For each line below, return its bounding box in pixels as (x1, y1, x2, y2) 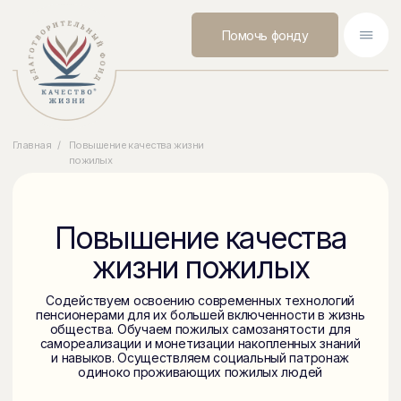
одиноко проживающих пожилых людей (55, 260, 231, 271)
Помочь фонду (158, 19, 221, 31)
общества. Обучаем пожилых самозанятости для (35, 229, 251, 241)
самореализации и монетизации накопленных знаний (28, 239, 258, 251)
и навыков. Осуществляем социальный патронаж (36, 249, 250, 261)
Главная (9, 98, 37, 108)
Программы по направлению (81, 298, 206, 311)
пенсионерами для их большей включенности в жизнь (25, 218, 261, 230)
